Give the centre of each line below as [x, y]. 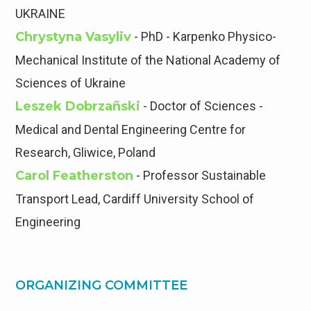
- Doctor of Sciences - [202, 106]
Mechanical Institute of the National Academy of [148, 60]
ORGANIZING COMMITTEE [102, 286]
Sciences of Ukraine [71, 83]
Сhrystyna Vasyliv [74, 37]
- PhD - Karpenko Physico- [204, 37]
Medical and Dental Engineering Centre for [131, 130]
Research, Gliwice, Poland [86, 153]
